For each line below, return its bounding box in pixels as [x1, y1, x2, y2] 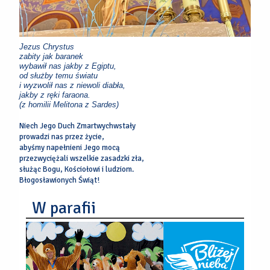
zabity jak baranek [19, 51, 84, 61]
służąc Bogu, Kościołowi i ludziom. [19, 164, 134, 174]
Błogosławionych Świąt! [19, 175, 100, 185]
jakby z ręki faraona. [19, 90, 91, 99]
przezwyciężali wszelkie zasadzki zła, [19, 153, 145, 163]
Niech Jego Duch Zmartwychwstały [19, 121, 136, 131]
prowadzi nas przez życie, [19, 131, 105, 142]
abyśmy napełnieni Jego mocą [19, 142, 121, 152]
